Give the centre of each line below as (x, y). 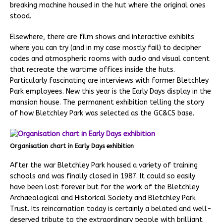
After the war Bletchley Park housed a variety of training (104, 166)
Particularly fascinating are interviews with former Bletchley (109, 81)
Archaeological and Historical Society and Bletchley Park (103, 198)
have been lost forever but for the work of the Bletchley (105, 187)
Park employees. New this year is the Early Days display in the (111, 92)
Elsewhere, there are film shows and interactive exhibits (102, 37)
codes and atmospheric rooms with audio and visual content (110, 59)
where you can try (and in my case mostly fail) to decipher (105, 48)
